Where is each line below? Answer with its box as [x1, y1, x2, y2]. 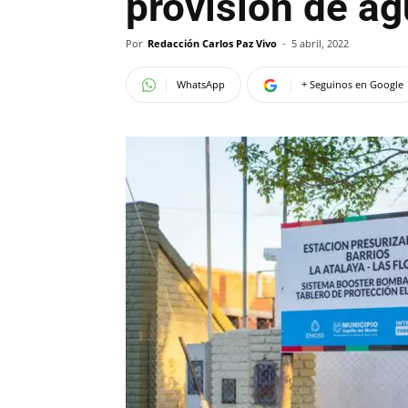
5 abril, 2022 [291, 36, 349, 50]
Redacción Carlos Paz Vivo [148, 36, 277, 50]
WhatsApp [177, 77, 225, 91]
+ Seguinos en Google [301, 77, 403, 91]
